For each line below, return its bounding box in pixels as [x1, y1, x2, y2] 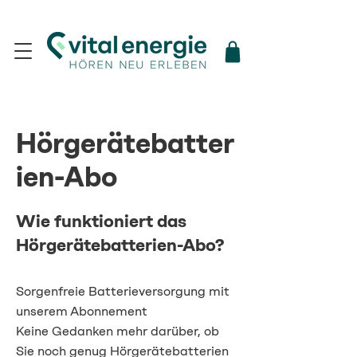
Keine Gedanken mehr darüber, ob [16, 324, 219, 339]
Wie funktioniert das [16, 210, 186, 232]
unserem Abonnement [16, 304, 147, 319]
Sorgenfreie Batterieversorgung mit [16, 284, 229, 299]
